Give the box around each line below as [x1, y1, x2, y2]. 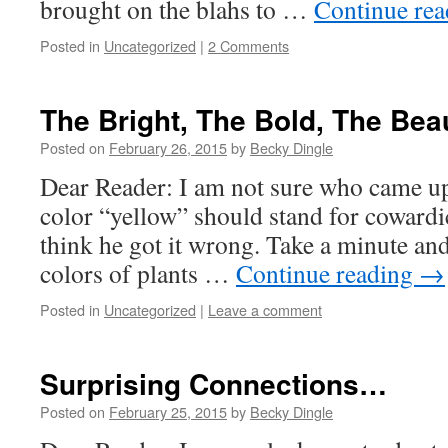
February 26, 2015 [109, 137, 227, 158]
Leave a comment [208, 299, 322, 320]
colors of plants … [40, 256, 236, 290]
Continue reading [236, 256, 419, 290]
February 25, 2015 [109, 401, 227, 422]
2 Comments [208, 35, 289, 56]
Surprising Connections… [40, 363, 387, 404]
